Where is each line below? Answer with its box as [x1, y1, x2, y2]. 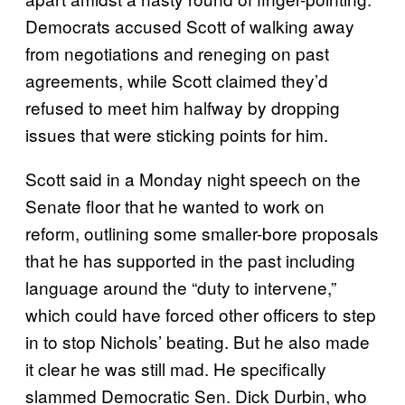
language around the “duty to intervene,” [25, 274, 336, 299]
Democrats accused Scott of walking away [25, 13, 354, 38]
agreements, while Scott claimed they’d [25, 67, 328, 92]
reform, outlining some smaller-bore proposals [25, 220, 379, 245]
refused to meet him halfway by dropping [25, 94, 340, 119]
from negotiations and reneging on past [25, 40, 329, 65]
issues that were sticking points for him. [25, 121, 328, 146]
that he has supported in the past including [25, 247, 355, 272]
